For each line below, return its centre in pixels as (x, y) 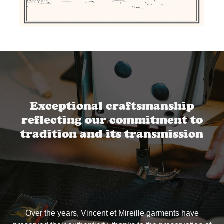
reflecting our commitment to (112, 119)
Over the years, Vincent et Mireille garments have (112, 213)
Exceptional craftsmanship (112, 105)
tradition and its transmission (112, 133)
